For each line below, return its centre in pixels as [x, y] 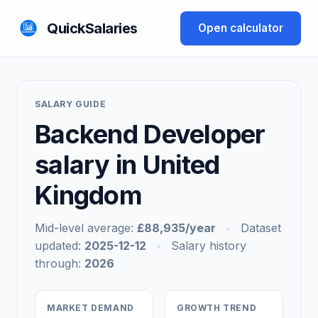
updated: [60, 246]
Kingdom [88, 195]
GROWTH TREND [217, 308]
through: [60, 263]
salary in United [127, 165]
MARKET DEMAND [91, 308]
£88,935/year [176, 228]
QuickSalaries [92, 28]
